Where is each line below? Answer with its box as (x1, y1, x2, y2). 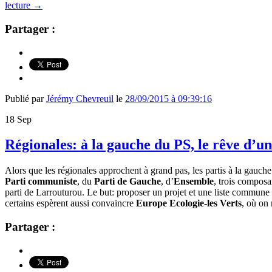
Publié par (5, 93, 46, 104)
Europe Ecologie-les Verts (136, 198, 242, 209)
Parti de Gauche (94, 176, 161, 187)
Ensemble (174, 176, 214, 187)
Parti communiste (5, 176, 77, 187)
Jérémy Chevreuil (46, 93, 114, 104)
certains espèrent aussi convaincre (5, 198, 136, 209)
